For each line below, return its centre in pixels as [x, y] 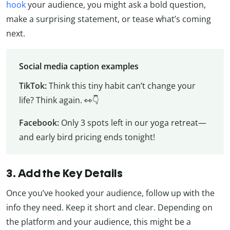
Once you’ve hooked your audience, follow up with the [110, 193]
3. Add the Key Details [64, 174]
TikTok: [34, 86]
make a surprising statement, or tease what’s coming [109, 19]
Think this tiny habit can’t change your [122, 86]
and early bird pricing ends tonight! [87, 137]
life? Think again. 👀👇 [59, 100]
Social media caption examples [79, 66]
